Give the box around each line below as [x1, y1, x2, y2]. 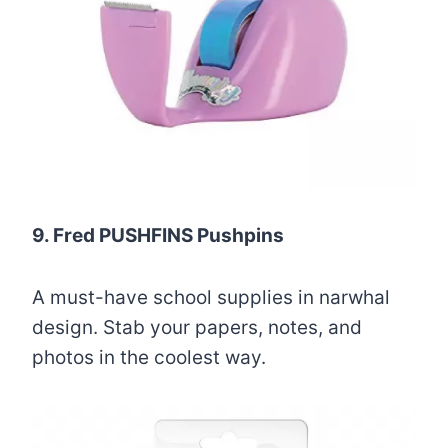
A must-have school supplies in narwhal [32, 285, 390, 309]
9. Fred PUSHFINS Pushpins [32, 223, 284, 247]
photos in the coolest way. [32, 345, 266, 369]
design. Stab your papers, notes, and [32, 315, 362, 339]
